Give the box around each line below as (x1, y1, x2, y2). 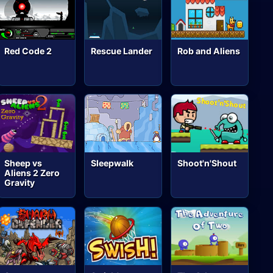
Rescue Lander (91, 45, 153, 56)
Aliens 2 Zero (4, 168, 60, 179)
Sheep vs (4, 158, 43, 169)
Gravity (4, 177, 35, 188)
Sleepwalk (91, 158, 134, 169)
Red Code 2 (4, 45, 52, 56)
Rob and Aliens (177, 45, 241, 56)
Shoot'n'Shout (177, 158, 237, 169)
